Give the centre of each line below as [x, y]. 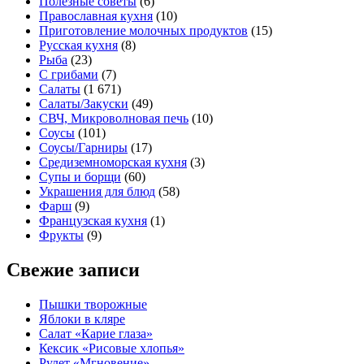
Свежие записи [73, 269]
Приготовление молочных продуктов [143, 30]
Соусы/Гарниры [83, 147]
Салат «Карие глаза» [96, 333]
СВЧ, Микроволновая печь [114, 118]
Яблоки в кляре [82, 318]
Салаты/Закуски [84, 103]
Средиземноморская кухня [113, 162]
